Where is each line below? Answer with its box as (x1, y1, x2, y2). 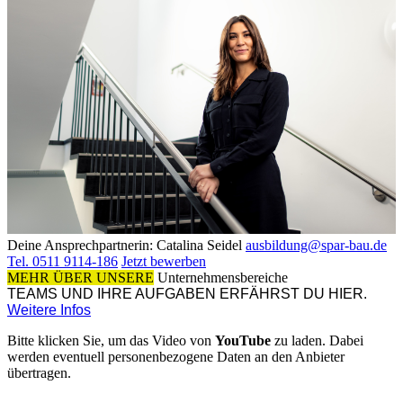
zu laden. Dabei (271, 333, 363, 349)
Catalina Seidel (157, 237, 242, 254)
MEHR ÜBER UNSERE (7, 270, 154, 286)
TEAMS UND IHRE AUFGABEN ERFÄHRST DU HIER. (7, 286, 367, 302)
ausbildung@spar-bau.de (246, 237, 387, 254)
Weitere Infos (7, 302, 91, 318)
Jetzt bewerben (121, 254, 206, 270)
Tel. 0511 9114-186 (7, 254, 118, 270)
